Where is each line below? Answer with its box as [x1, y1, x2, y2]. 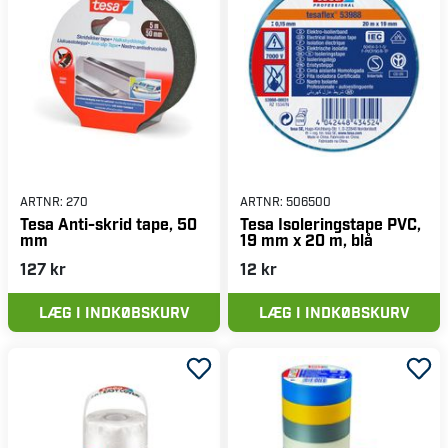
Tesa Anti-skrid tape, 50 [20, 214, 197, 234]
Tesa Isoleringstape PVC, [240, 214, 421, 234]
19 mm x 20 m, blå [240, 230, 373, 250]
